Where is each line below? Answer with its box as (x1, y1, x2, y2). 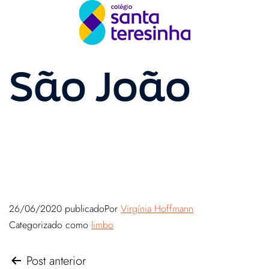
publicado (62, 202, 104, 216)
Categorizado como (9, 218, 91, 232)
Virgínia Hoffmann (121, 202, 193, 216)
